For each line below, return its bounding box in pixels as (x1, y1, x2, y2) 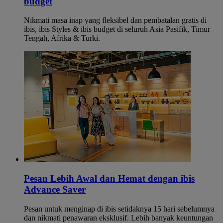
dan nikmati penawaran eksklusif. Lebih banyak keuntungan (24, 213, 213, 222)
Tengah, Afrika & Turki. (24, 34, 100, 43)
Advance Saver (24, 184, 86, 195)
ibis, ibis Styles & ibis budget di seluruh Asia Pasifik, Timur (24, 25, 210, 34)
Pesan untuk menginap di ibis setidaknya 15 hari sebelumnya (24, 204, 215, 213)
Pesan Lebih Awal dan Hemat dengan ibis (24, 173, 195, 184)
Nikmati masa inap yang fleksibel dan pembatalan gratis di (24, 16, 207, 25)
